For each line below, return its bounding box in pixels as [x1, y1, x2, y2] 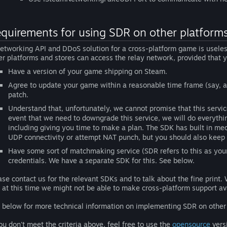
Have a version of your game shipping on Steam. [8, 67, 167, 75]
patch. [8, 90, 28, 99]
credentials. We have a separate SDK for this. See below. [8, 156, 195, 165]
